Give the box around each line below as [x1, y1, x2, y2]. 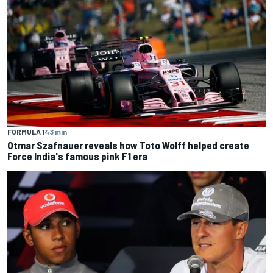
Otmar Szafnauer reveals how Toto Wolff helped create [7, 139, 249, 152]
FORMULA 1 [7, 127, 44, 136]
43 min [44, 127, 67, 136]
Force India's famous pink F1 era [7, 150, 147, 163]
